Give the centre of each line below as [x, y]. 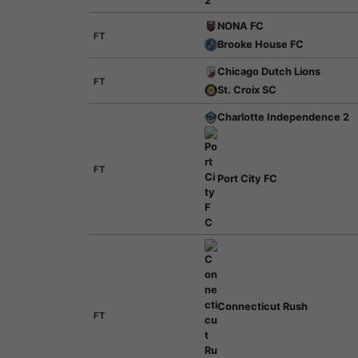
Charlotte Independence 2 [283, 117]
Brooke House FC [260, 44]
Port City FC [247, 178]
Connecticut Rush [262, 306]
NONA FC [240, 26]
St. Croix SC [247, 90]
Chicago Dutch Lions [268, 72]
